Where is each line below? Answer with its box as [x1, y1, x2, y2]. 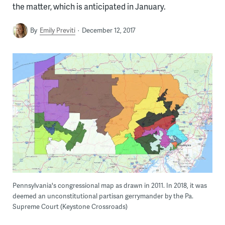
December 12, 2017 [81, 25, 136, 35]
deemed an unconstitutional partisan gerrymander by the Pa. [12, 191, 193, 201]
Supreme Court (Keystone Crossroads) [12, 202, 128, 211]
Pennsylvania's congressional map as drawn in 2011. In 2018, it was [12, 181, 207, 190]
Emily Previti [39, 25, 75, 35]
